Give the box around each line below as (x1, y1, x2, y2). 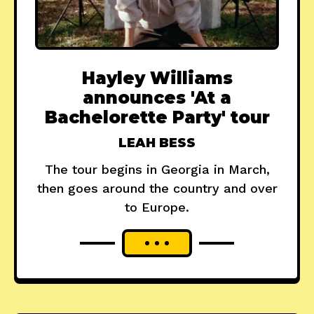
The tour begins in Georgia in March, (44, 161, 270, 177)
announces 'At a (83, 87, 231, 108)
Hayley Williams (81, 67, 233, 88)
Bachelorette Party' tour (44, 107, 270, 128)
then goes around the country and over (36, 180, 278, 196)
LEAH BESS (118, 135, 196, 151)
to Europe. (125, 199, 189, 214)
